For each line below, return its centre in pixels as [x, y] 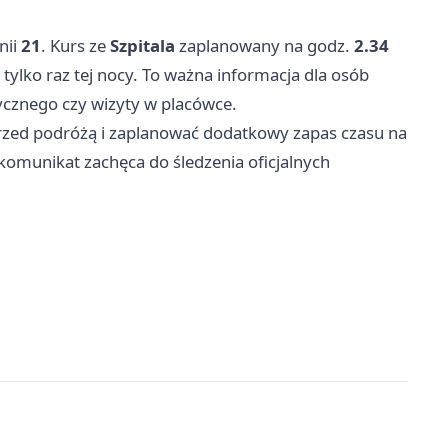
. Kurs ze [75, 46]
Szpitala [142, 46]
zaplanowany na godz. [264, 46]
